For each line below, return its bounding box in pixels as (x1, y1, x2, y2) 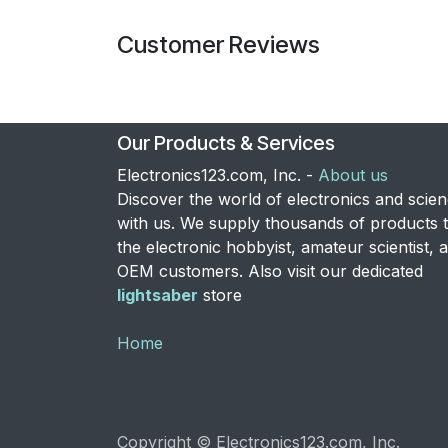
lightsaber (117, 285, 198, 306)
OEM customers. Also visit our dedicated (117, 261, 423, 282)
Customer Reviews (117, 29, 320, 59)
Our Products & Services (117, 131, 335, 156)
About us (318, 165, 388, 186)
